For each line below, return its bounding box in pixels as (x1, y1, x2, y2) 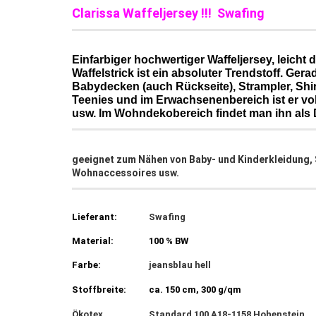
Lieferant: (72, 212, 117, 222)
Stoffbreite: (72, 284, 126, 295)
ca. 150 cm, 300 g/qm (149, 284, 241, 295)
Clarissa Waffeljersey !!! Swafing (72, 6, 265, 20)
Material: (72, 236, 114, 246)
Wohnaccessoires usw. (72, 167, 179, 178)
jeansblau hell (149, 260, 211, 270)
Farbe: (72, 260, 101, 270)
